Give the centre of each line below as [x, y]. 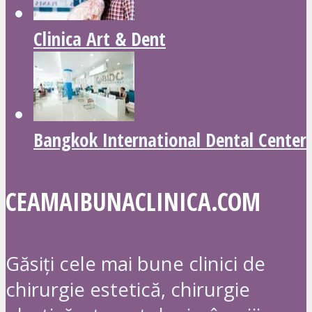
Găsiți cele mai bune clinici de [135, 264]
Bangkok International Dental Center [170, 139]
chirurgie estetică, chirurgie [128, 290]
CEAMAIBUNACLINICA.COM [133, 202]
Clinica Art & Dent [100, 38]
